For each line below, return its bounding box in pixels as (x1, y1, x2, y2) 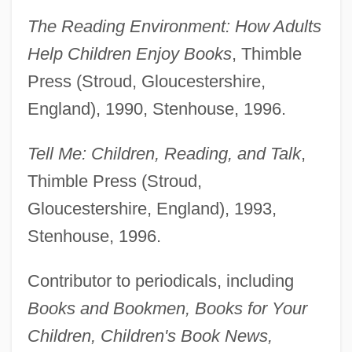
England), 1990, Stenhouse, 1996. (27, 99, 286, 119)
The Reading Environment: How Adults (27, 16, 321, 37)
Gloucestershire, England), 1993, (27, 199, 277, 219)
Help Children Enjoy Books (27, 44, 232, 64)
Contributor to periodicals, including (27, 271, 294, 291)
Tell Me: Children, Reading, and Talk (27, 144, 301, 164)
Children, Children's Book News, (27, 326, 273, 346)
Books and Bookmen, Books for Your (27, 299, 307, 319)
